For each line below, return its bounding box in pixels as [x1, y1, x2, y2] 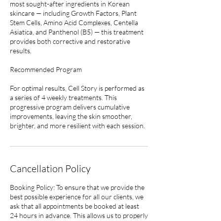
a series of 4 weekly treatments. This [10, 93, 117, 102]
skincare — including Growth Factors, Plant [10, 9, 137, 17]
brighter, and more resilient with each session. [10, 121, 145, 130]
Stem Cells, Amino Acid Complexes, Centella [10, 18, 138, 27]
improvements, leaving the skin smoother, [10, 112, 132, 120]
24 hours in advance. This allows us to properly [10, 211, 148, 220]
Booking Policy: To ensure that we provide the [10, 183, 145, 191]
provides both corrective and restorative [10, 37, 130, 45]
